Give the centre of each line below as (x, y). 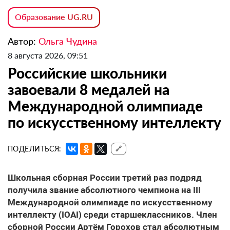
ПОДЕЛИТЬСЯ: (35, 149)
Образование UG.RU (54, 17)
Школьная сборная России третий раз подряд (105, 178)
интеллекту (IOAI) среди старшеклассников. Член (112, 215)
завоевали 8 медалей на (89, 90)
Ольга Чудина (68, 41)
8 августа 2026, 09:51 (48, 55)
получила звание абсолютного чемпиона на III (104, 190)
